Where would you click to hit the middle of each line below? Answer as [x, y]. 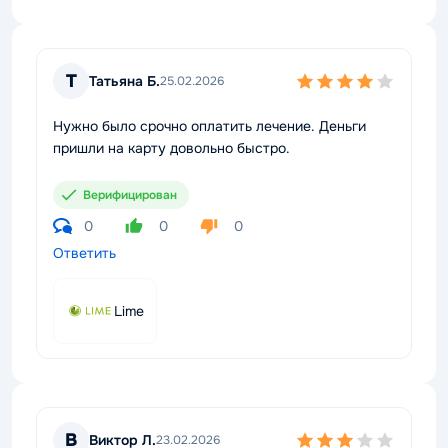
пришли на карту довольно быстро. [171, 148]
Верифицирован [130, 195]
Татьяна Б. [124, 80]
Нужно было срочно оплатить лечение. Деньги [209, 126]
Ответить [84, 253]
